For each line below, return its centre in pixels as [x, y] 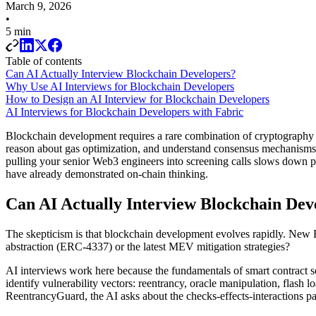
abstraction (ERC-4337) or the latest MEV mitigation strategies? [148, 246]
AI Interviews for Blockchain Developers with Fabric [124, 111]
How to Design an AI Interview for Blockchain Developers [138, 99]
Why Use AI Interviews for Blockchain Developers [120, 86]
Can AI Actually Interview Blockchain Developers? [121, 73]
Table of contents [44, 61]
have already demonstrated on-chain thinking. [107, 174]
